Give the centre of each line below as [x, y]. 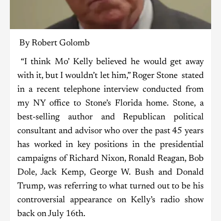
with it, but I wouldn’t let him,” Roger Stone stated [110, 76]
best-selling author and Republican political [110, 118]
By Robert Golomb [57, 44]
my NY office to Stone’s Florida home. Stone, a [110, 104]
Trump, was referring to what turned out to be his [110, 187]
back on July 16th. [52, 214]
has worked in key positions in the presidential [110, 145]
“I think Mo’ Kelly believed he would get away [110, 62]
